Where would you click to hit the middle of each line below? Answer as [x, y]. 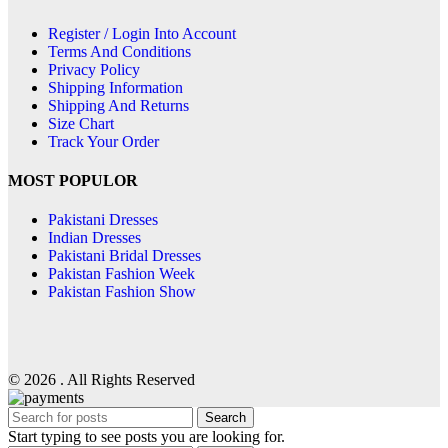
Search [225, 418]
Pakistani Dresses [103, 220]
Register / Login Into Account [142, 33]
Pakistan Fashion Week [121, 274]
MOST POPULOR [73, 180]
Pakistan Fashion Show [122, 292]
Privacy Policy [94, 69]
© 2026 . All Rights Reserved [101, 380]
